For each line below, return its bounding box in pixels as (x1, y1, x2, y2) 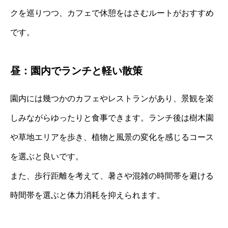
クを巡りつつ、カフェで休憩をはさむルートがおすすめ (10, 8, 214, 17)
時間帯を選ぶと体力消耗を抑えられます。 (10, 190, 165, 199)
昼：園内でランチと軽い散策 (10, 65, 142, 76)
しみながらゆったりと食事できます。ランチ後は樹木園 (10, 113, 214, 122)
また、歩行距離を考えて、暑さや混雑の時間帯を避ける (10, 171, 214, 180)
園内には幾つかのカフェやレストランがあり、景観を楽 (10, 94, 214, 103)
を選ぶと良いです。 (10, 152, 83, 161)
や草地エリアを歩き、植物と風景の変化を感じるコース (10, 132, 214, 141)
